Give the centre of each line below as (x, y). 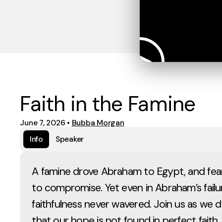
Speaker (70, 139)
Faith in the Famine (108, 104)
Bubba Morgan (98, 122)
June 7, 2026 (43, 122)
